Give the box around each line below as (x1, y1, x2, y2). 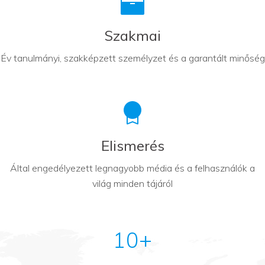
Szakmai (104, 26, 161, 44)
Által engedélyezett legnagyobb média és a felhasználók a (10, 161, 255, 174)
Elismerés (101, 136, 164, 154)
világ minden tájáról (92, 177, 173, 189)
